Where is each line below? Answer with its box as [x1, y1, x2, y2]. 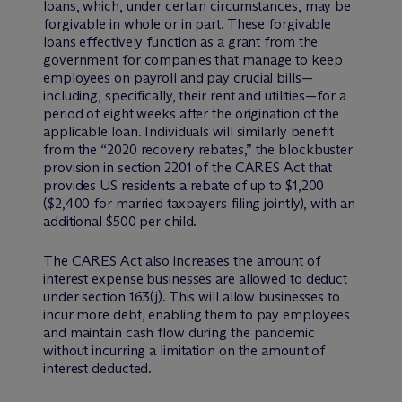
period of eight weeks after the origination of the [43, 104, 339, 122]
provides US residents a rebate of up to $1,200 [43, 176, 325, 194]
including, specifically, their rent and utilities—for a [43, 86, 346, 104]
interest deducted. [43, 359, 153, 377]
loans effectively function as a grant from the [43, 32, 319, 50]
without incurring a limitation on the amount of [43, 341, 326, 359]
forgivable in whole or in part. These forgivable [43, 14, 332, 32]
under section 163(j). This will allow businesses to [43, 287, 340, 305]
